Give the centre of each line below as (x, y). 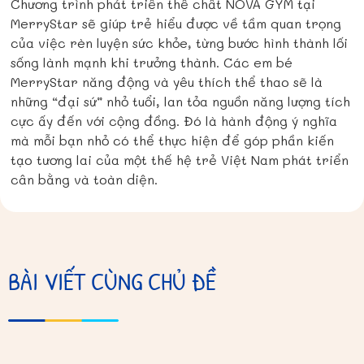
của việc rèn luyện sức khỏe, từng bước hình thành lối (180, 43)
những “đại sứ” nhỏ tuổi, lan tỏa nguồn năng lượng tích (181, 102)
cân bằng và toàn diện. (84, 180)
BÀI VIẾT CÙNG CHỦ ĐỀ (112, 281)
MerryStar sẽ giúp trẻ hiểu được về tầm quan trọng (176, 24)
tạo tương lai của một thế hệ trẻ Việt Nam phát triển (180, 160)
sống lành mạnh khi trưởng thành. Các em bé (152, 63)
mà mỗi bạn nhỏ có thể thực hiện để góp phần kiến (173, 141)
